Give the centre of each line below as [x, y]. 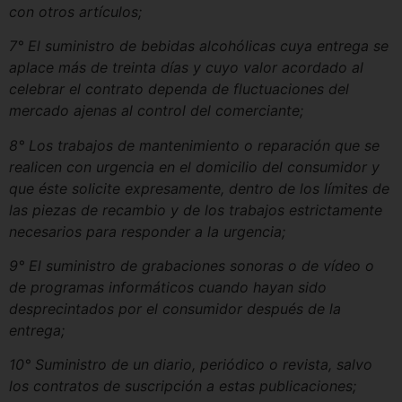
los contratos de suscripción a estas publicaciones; [183, 386]
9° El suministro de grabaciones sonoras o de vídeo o [192, 266]
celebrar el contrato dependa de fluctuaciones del [179, 89]
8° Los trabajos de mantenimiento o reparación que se [194, 145]
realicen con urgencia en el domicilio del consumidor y [194, 166]
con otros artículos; [75, 11]
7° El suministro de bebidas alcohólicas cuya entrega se [199, 46]
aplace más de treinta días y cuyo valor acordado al [186, 68]
